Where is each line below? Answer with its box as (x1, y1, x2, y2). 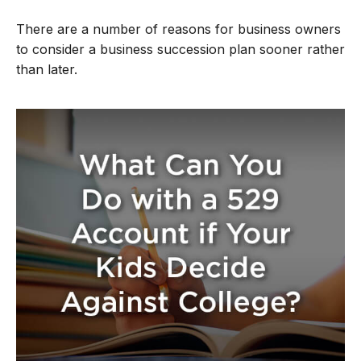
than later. (16, 61, 77, 78)
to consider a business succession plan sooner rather (16, 41, 345, 58)
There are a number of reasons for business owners (16, 21, 341, 38)
